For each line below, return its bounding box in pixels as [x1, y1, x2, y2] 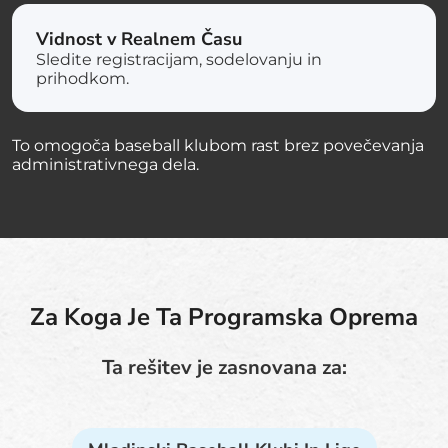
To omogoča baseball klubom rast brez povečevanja [12, 135, 424, 155]
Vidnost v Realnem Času [36, 26, 242, 51]
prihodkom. [36, 68, 129, 88]
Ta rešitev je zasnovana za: [101, 353, 347, 381]
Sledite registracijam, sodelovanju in [36, 49, 322, 69]
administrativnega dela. [12, 154, 199, 174]
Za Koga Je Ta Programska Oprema [30, 300, 418, 333]
